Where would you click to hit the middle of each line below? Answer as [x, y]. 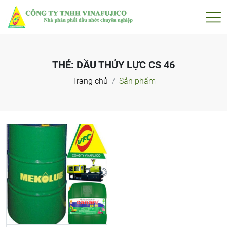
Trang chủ [90, 81]
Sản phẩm [137, 81]
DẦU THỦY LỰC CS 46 [126, 65]
